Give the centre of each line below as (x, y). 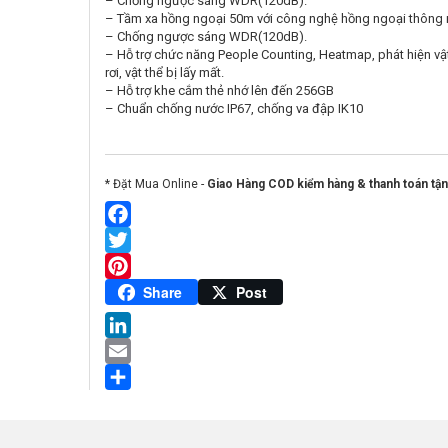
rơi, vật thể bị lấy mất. (164, 72)
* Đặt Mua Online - (156, 184)
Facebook (139, 239)
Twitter (129, 265)
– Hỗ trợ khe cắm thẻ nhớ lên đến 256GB (219, 90)
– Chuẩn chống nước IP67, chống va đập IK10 (234, 108)
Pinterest (137, 291)
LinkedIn (135, 350)
